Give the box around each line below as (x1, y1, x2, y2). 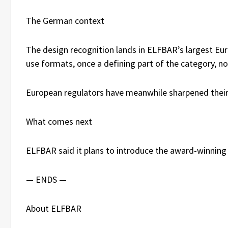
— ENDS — (26, 173, 67, 185)
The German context (26, 14, 104, 26)
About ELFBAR (26, 202, 81, 214)
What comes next (26, 115, 92, 127)
